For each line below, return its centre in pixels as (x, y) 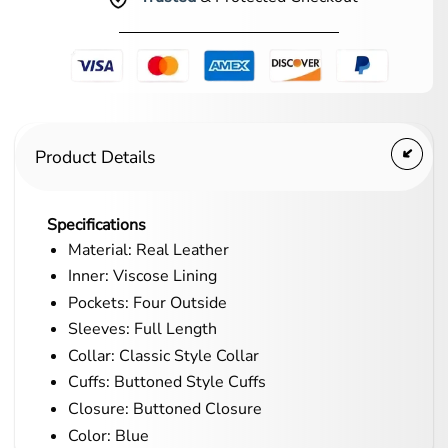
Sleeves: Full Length (142, 329)
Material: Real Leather (148, 249)
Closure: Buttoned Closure (164, 409)
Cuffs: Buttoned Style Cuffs (166, 382)
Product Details (95, 156)
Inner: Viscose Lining (142, 276)
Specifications (96, 224)
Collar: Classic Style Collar (163, 355)
